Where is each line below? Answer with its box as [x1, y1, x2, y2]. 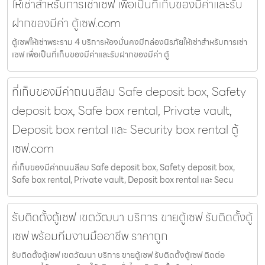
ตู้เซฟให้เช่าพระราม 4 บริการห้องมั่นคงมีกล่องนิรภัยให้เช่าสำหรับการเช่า [12, 35, 247, 49]
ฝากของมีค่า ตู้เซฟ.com [12, 14, 121, 33]
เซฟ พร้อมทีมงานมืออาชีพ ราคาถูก [12, 227, 168, 246]
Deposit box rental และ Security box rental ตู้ [12, 120, 238, 140]
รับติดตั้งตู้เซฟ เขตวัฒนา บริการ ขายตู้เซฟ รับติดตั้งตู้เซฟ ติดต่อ [12, 248, 225, 262]
